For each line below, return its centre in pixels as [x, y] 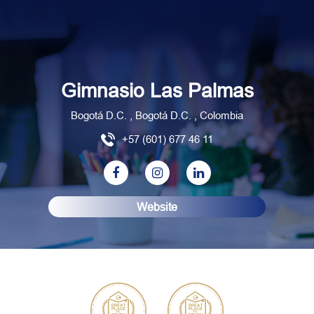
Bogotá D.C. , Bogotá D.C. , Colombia [157, 115]
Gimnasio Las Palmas [157, 90]
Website [157, 207]
